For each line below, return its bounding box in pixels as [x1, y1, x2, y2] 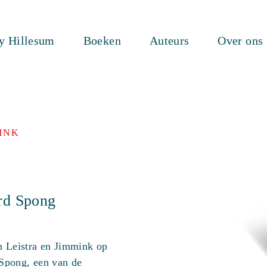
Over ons [218, 34, 263, 47]
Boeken [83, 34, 121, 47]
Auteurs [149, 34, 190, 47]
